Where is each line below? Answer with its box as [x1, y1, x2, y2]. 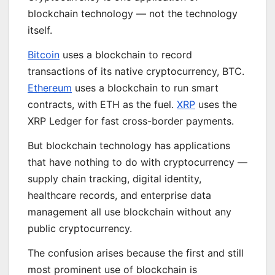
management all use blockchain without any [28, 205, 231, 218]
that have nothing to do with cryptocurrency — [28, 155, 247, 168]
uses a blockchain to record [60, 48, 192, 61]
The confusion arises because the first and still [28, 246, 244, 259]
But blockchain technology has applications [28, 139, 230, 152]
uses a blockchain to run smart [72, 82, 219, 95]
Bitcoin [28, 48, 60, 61]
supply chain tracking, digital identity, [28, 172, 201, 185]
